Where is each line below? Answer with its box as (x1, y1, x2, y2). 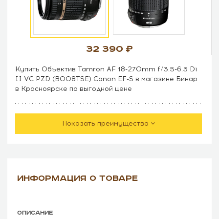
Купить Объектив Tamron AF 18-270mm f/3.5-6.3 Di (15, 65, 197, 73)
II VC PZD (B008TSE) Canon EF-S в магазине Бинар (15, 74, 197, 83)
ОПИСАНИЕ (17, 209, 53, 217)
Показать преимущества (62, 119, 149, 128)
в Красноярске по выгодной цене (15, 84, 132, 93)
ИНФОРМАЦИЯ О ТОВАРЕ (17, 173, 138, 183)
